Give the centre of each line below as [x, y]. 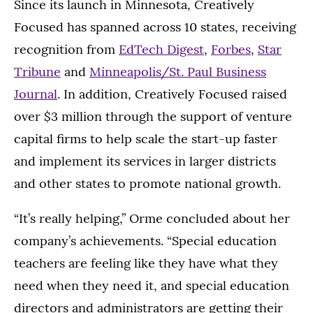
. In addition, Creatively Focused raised [172, 94]
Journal [36, 94]
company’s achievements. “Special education [145, 241]
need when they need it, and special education [152, 286]
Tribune [37, 72]
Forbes [231, 50]
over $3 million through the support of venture [153, 117]
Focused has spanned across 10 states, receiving [155, 27]
